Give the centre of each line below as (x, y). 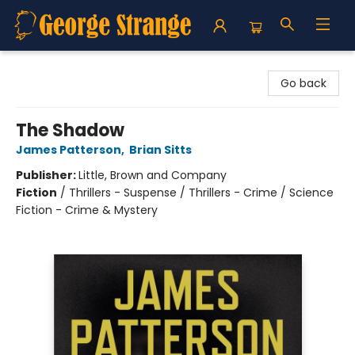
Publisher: (47, 175)
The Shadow (70, 130)
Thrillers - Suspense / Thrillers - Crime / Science (201, 193)
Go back (303, 83)
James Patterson (69, 150)
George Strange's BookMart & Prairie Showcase (141, 66)
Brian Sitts (160, 150)
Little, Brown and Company (153, 175)
